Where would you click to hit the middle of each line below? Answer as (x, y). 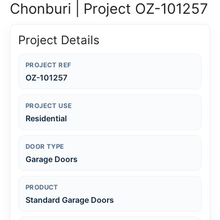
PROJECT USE (49, 105)
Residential (46, 118)
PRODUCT (42, 187)
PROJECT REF (49, 65)
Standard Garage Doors (70, 200)
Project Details (59, 40)
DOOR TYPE (45, 146)
